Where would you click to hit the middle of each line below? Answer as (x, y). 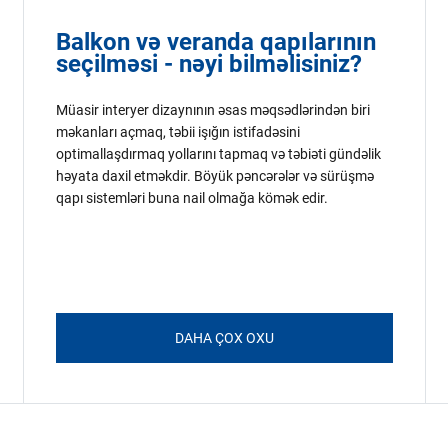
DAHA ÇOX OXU (224, 338)
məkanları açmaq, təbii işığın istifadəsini (178, 132)
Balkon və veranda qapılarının (216, 42)
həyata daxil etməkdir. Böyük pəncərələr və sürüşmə (215, 176)
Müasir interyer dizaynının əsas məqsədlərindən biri (213, 110)
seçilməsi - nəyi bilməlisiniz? (209, 64)
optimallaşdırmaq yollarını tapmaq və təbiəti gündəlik (219, 154)
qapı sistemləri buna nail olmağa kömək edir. (192, 198)
